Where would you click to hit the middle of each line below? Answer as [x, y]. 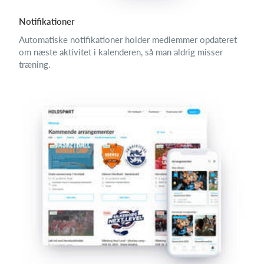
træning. [35, 64]
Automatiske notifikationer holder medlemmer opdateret [128, 39]
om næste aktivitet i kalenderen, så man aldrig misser [121, 52]
